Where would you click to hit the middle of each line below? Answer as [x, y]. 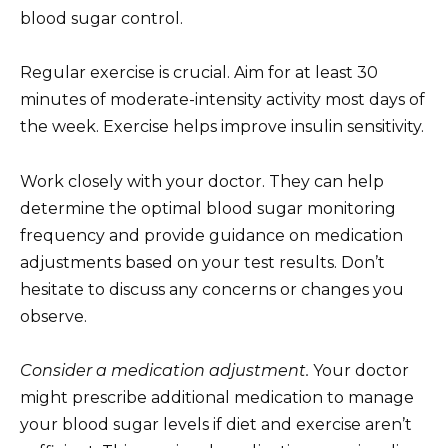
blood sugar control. [101, 19]
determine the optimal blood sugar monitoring [208, 208]
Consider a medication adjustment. [164, 370]
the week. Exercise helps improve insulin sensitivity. [222, 127]
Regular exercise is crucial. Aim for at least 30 [199, 73]
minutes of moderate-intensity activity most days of [222, 100]
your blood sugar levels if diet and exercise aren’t [216, 424]
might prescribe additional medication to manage [217, 397]
